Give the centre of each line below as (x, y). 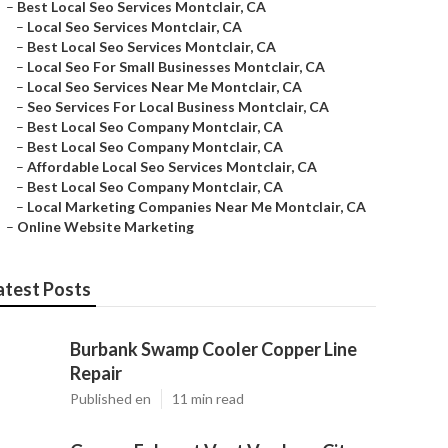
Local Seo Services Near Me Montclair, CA (164, 86)
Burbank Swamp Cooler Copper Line (213, 349)
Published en (110, 398)
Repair (96, 373)
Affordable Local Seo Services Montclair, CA (172, 166)
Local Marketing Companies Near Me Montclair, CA (196, 206)
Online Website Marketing (105, 226)
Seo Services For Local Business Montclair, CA (178, 106)
